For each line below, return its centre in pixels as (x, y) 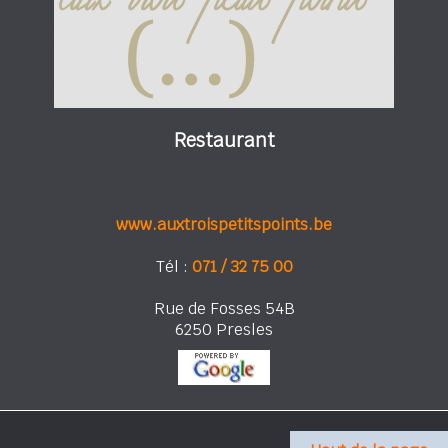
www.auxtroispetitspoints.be (224, 224)
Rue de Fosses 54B (224, 308)
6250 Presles (224, 329)
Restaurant (224, 139)
